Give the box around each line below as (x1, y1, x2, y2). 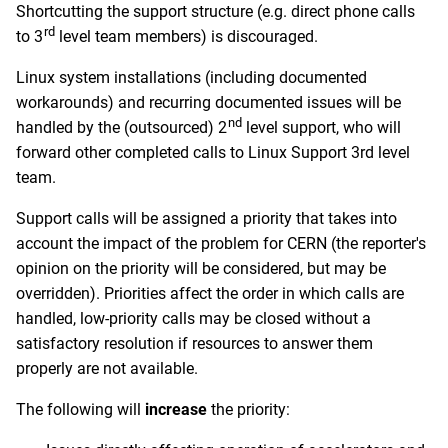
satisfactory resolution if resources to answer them (16, 334, 373, 353)
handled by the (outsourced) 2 (16, 118, 227, 137)
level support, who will (242, 118, 402, 137)
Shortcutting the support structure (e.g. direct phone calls (16, 2, 415, 21)
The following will (16, 400, 145, 419)
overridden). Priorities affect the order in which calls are (16, 284, 404, 303)
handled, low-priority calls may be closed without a (16, 309, 371, 328)
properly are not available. (16, 359, 198, 378)
